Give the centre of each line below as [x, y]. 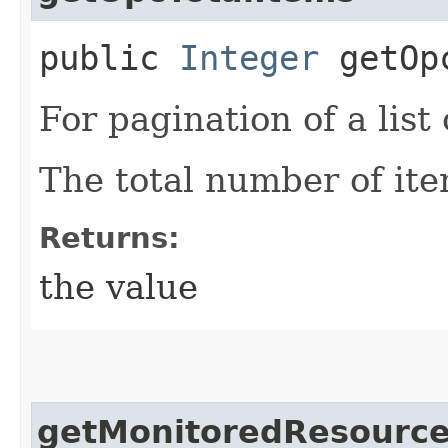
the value [118, 286]
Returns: [109, 237]
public [109, 57]
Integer [249, 57]
